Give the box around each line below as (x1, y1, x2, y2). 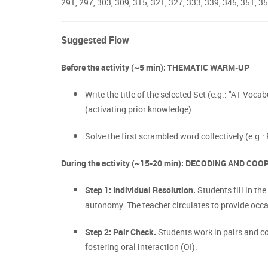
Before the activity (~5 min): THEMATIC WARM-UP (61, 62, 249, 73)
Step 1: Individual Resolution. (85, 184, 196, 196)
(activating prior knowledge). (85, 103, 194, 115)
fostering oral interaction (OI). (85, 241, 197, 252)
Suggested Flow (61, 33, 129, 47)
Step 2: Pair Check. (85, 226, 156, 237)
